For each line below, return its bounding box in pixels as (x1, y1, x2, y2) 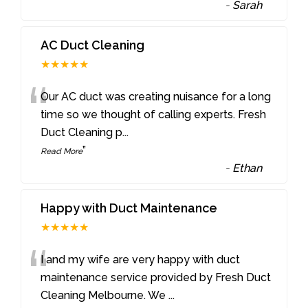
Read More (41, 146, 83, 157)
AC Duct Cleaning (41, 38, 145, 53)
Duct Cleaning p (41, 126, 123, 140)
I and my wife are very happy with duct (41, 253, 241, 267)
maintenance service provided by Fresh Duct (41, 271, 272, 285)
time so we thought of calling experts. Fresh (41, 108, 267, 122)
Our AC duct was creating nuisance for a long (41, 90, 272, 104)
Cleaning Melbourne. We (41, 289, 169, 302)
